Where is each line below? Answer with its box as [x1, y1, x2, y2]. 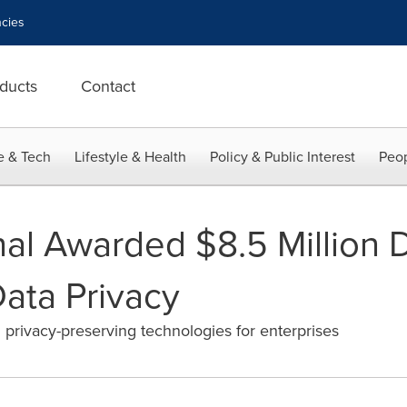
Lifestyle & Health [74, 146, 186, 167]
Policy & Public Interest [210, 146, 355, 167]
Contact [81, 74, 135, 98]
